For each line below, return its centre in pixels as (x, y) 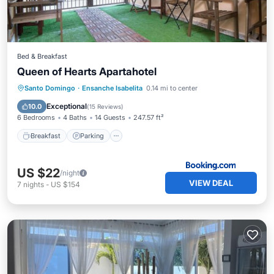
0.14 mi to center (172, 88)
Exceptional (67, 106)
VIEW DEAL (211, 183)
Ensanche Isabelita (112, 88)
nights (34, 184)
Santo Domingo (50, 88)
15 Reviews (105, 106)
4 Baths (75, 117)
